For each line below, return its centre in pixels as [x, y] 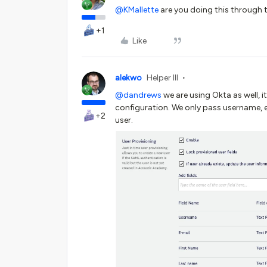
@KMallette [137, 10]
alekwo [128, 78]
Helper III [162, 78]
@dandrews [138, 95]
